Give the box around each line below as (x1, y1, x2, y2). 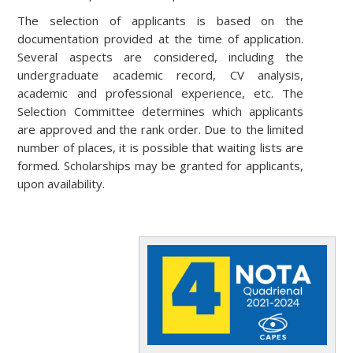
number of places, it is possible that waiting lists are (17, 139, 304, 155)
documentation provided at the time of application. (17, 30, 304, 46)
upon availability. (17, 175, 106, 191)
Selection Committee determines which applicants (17, 102, 304, 119)
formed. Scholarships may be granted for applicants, (17, 157, 304, 173)
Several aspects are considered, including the (17, 48, 304, 65)
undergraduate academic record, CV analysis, (17, 66, 304, 83)
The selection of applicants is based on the (17, 12, 304, 28)
